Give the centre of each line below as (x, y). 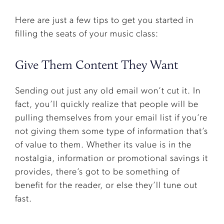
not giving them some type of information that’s (111, 132)
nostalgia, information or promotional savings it (111, 159)
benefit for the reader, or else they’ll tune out (106, 186)
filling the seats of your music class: (87, 34)
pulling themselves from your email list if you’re (111, 118)
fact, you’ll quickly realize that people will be (107, 105)
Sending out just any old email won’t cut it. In (108, 91)
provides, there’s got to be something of (97, 172)
